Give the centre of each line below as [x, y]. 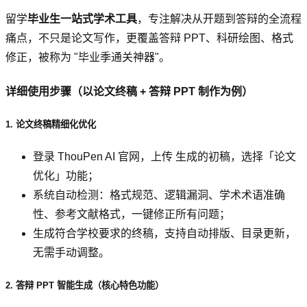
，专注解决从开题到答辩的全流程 [219, 19]
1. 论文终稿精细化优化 [51, 124]
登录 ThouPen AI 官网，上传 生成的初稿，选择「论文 [164, 157]
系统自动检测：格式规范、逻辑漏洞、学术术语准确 [159, 195]
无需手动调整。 [71, 253]
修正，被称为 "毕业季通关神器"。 [88, 58]
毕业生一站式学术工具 [82, 19]
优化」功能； [66, 176]
